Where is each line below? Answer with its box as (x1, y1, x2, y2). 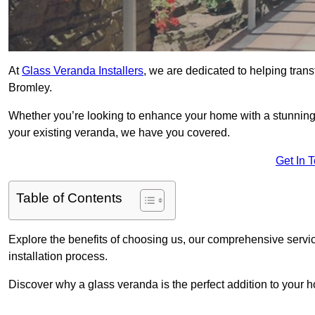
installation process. (8, 250, 108, 263)
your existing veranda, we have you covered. (8, 127, 230, 139)
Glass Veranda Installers (22, 65, 143, 77)
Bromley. (8, 82, 52, 94)
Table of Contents (16, 191, 122, 206)
